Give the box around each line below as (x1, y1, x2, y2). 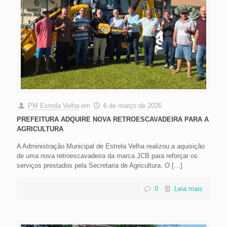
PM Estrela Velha (28, 102, 80, 110)
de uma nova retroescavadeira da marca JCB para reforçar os (17, 152, 198, 160)
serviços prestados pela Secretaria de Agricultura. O (17, 162, 170, 170)
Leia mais (174, 185, 203, 193)
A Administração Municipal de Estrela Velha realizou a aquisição (17, 142, 205, 150)
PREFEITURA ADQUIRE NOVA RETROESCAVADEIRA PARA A (17, 116, 209, 124)
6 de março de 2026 (103, 102, 162, 110)
